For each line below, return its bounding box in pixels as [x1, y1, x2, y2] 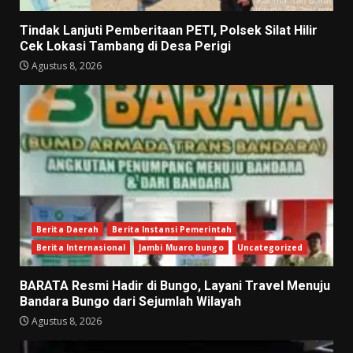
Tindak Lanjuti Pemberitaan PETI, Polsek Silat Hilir [20, 22, 318, 38]
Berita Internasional [36, 241, 125, 253]
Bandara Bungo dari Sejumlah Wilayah [20, 293, 241, 309]
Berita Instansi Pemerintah [112, 223, 232, 235]
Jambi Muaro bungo [139, 241, 224, 253]
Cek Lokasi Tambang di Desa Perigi [20, 38, 231, 54]
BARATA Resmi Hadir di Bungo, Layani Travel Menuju [20, 277, 330, 293]
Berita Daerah [36, 223, 99, 235]
